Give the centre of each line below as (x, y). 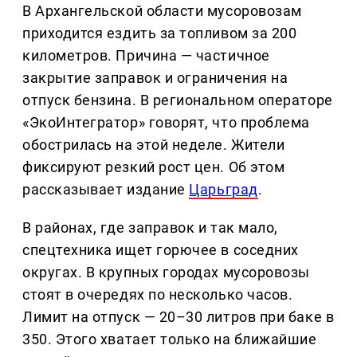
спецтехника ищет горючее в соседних (161, 250)
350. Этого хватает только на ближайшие (170, 339)
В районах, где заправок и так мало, (150, 228)
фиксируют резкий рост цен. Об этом (154, 167)
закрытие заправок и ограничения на (155, 78)
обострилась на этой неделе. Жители (154, 145)
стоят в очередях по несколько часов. (158, 295)
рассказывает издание (106, 190)
